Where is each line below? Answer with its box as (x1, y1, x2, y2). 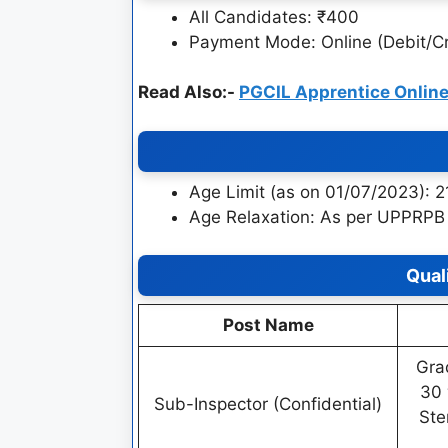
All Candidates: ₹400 (189, 6, 359, 27)
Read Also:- (138, 82, 239, 102)
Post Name (222, 315, 314, 335)
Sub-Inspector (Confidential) (154, 394, 382, 414)
